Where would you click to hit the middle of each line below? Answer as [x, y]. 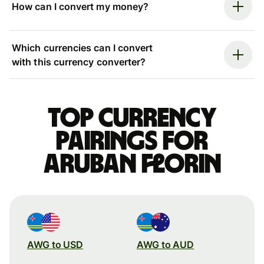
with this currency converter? [79, 62]
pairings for [132, 141]
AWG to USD [55, 244]
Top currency [132, 118]
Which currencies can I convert [82, 47]
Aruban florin [132, 164]
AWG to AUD [166, 244]
